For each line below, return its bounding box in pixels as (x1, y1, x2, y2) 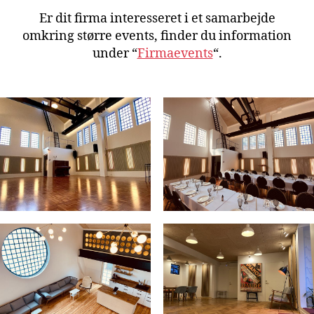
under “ (92, 46, 137, 62)
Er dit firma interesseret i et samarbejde (39, 11, 275, 27)
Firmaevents (137, 46, 213, 62)
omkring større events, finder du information (22, 28, 292, 45)
